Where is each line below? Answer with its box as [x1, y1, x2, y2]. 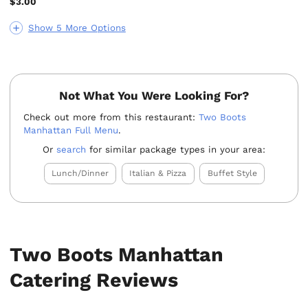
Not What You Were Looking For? [59, 89, 250, 103]
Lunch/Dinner [52, 168, 109, 179]
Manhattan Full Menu [23, 124, 119, 135]
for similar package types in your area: [86, 144, 266, 155]
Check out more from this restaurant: [23, 111, 199, 122]
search [56, 144, 87, 155]
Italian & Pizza [129, 168, 187, 179]
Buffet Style [207, 168, 257, 179]
